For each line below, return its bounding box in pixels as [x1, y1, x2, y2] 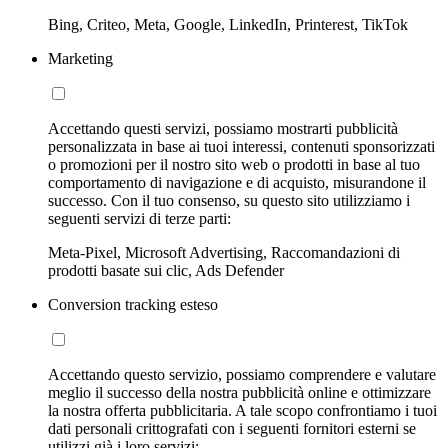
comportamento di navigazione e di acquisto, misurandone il [48, 174, 426, 192]
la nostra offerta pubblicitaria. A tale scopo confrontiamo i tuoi [48, 402, 437, 420]
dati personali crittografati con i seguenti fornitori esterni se [48, 420, 416, 438]
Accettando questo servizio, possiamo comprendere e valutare [48, 366, 436, 384]
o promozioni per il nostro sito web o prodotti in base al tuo [48, 156, 420, 174]
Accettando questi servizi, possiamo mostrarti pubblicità [48, 120, 398, 138]
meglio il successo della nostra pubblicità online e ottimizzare [48, 384, 431, 402]
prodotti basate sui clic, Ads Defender [48, 262, 284, 280]
